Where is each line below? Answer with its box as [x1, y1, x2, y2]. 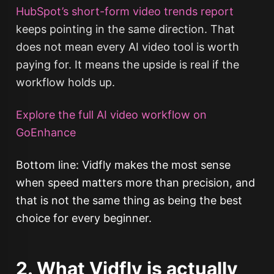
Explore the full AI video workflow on [15, 108, 207, 121]
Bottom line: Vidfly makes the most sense [15, 158, 231, 171]
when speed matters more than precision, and [15, 176, 255, 189]
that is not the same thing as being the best [15, 194, 242, 207]
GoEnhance [15, 126, 76, 139]
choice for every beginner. [15, 212, 152, 224]
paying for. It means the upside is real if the [15, 58, 239, 71]
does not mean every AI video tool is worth [15, 40, 239, 53]
